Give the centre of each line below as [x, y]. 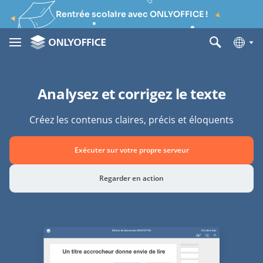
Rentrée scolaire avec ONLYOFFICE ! [131, 14]
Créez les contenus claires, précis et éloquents [131, 120]
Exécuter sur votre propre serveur [131, 150]
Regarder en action [131, 178]
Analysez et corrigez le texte [131, 94]
